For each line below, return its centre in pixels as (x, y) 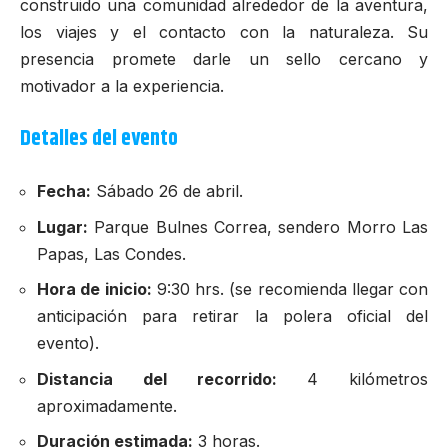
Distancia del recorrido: (157, 378)
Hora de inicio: (94, 289)
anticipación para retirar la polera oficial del (232, 316)
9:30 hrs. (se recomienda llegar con (289, 289)
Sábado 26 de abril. (167, 191)
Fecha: (64, 191)
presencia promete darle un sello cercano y (224, 59)
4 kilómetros (352, 378)
